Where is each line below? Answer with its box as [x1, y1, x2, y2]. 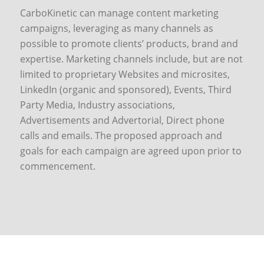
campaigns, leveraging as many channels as [19, 21, 213, 35]
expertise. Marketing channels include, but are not [19, 52, 243, 65]
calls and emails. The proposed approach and [19, 128, 222, 142]
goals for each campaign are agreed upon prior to [19, 144, 242, 157]
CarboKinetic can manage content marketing [19, 6, 219, 19]
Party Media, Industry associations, [19, 98, 175, 111]
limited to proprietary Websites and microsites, [19, 67, 230, 81]
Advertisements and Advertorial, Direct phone [19, 113, 225, 127]
